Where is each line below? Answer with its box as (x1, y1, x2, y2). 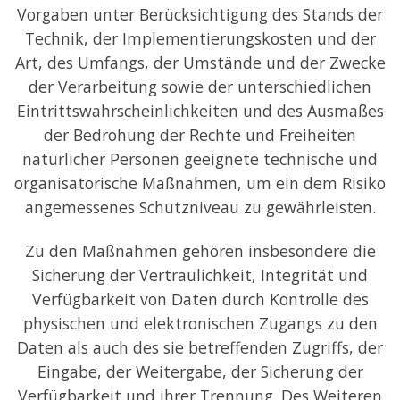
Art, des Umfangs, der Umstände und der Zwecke (14, 51, 386, 73)
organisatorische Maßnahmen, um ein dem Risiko (14, 171, 386, 194)
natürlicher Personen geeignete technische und (22, 147, 378, 170)
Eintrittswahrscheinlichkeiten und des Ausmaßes (16, 99, 384, 121)
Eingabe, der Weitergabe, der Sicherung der (37, 360, 363, 382)
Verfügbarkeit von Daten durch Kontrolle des (31, 287, 369, 310)
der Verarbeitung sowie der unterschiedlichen (29, 75, 371, 97)
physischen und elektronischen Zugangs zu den (22, 312, 378, 334)
